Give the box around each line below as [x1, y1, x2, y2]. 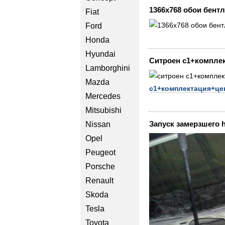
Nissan [85, 120, 110, 129]
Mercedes [85, 92, 121, 100]
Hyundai [85, 50, 116, 58]
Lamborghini [85, 64, 130, 72]
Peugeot [85, 148, 116, 157]
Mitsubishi [85, 106, 122, 115]
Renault [85, 176, 114, 185]
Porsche [85, 162, 115, 171]
